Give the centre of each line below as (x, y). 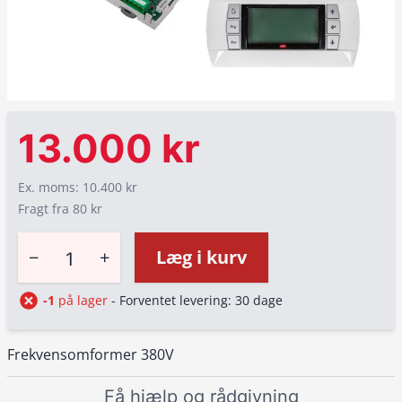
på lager (81, 300)
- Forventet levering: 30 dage (195, 300)
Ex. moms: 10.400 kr (78, 187)
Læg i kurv (201, 257)
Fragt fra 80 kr (60, 209)
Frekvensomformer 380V (91, 354)
